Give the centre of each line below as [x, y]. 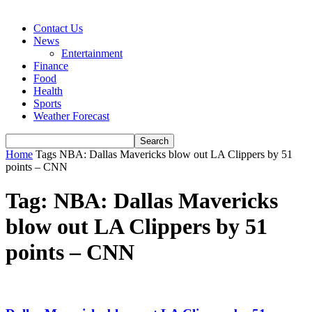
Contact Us [58, 28]
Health [48, 91]
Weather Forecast [71, 116]
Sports [47, 103]
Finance [51, 66]
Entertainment [92, 53]
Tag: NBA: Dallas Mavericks [142, 201]
